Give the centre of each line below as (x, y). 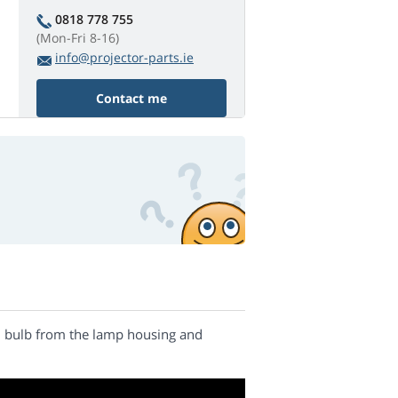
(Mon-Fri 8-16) (78, 38)
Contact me (131, 99)
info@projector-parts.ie (124, 58)
